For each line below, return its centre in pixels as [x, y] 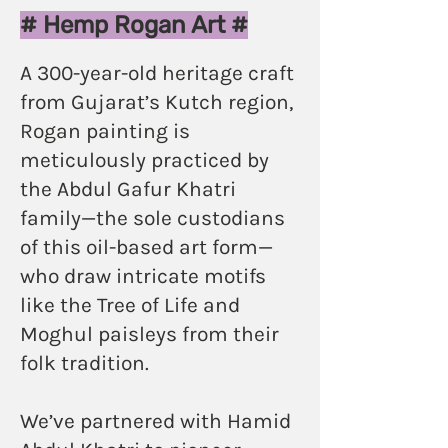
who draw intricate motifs [143, 275]
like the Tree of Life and [130, 304]
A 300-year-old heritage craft [157, 72]
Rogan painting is [105, 130]
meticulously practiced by [144, 159]
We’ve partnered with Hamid [155, 420]
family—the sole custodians [152, 217]
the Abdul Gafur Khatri [128, 188]
